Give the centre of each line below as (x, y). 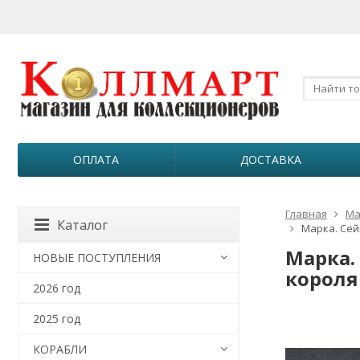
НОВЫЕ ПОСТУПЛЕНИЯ (97, 258)
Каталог (82, 225)
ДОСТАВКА (271, 160)
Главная (306, 214)
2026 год (57, 288)
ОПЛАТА (96, 160)
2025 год (57, 319)
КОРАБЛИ (60, 349)
